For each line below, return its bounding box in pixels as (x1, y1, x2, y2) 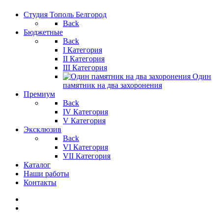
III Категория (63, 63, 107, 72)
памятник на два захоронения (63, 81, 162, 89)
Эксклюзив (24, 125, 61, 134)
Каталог (24, 161, 51, 169)
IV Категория (63, 108, 108, 116)
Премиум (24, 90, 55, 98)
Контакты (24, 178, 56, 187)
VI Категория (63, 143, 108, 151)
